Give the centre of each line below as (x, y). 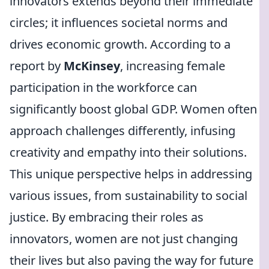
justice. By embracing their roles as (107, 217)
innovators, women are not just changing (124, 239)
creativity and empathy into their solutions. (128, 152)
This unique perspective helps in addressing (131, 174)
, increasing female (173, 66)
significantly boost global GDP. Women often (133, 109)
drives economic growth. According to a (120, 44)
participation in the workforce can (103, 87)
